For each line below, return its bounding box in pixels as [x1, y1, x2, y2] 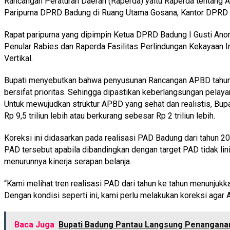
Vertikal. [4, 53, 33, 63]
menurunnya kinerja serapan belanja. [4, 156, 131, 166]
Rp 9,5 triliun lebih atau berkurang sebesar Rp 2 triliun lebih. [4, 110, 215, 121]
